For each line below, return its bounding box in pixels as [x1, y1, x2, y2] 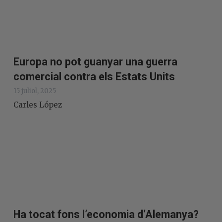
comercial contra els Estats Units [13, 70, 175, 83]
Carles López [13, 100, 62, 110]
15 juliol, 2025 [13, 86, 56, 95]
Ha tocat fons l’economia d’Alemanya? [13, 208, 199, 221]
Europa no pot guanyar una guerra [13, 55, 177, 68]
